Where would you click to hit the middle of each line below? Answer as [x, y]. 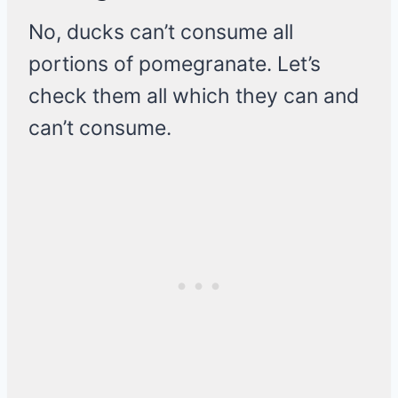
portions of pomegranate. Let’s [175, 64]
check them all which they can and [194, 96]
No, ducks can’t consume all [161, 32]
